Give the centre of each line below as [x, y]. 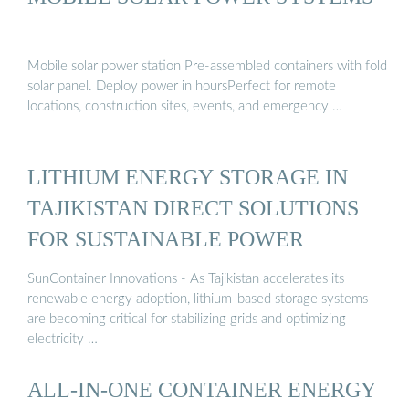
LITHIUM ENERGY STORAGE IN [188, 177]
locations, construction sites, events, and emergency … [185, 107]
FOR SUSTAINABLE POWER [166, 239]
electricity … [63, 339]
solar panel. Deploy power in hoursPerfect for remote [182, 87]
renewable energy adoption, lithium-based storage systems [198, 299]
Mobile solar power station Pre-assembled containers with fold [207, 67]
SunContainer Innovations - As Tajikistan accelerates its [186, 278]
